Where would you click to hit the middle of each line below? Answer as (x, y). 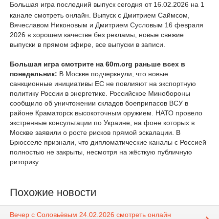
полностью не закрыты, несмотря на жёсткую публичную (101, 152)
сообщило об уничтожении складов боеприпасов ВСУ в (99, 103)
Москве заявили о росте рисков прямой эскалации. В (95, 132)
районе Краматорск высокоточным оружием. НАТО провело (106, 113)
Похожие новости (53, 192)
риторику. (25, 162)
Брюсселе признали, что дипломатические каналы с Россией (108, 142)
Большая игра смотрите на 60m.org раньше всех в (98, 64)
